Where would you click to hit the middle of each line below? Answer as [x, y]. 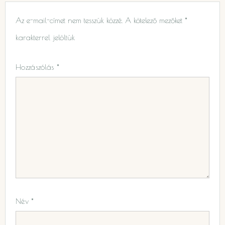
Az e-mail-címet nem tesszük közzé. [69, 20]
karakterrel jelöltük [45, 37]
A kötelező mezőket [155, 20]
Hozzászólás [36, 67]
